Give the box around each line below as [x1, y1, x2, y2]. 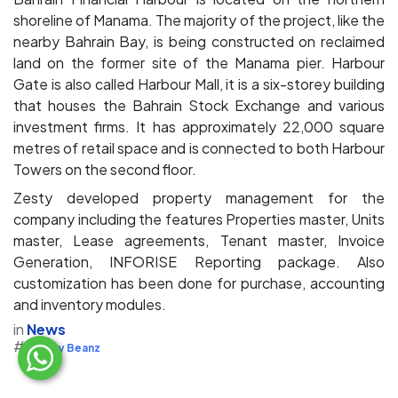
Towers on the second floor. [13, 159, 196, 179]
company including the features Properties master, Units [13, 209, 385, 228]
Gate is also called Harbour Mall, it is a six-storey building [13, 74, 385, 93]
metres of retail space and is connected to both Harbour [13, 138, 385, 157]
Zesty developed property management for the [13, 187, 385, 207]
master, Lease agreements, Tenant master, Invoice [13, 230, 385, 250]
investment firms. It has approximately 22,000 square [13, 116, 385, 136]
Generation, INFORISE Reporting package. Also [13, 251, 385, 271]
